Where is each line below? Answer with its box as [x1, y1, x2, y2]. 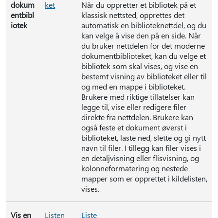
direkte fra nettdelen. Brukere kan [81, 112, 193, 122]
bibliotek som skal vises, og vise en [81, 61, 198, 71]
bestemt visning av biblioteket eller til [81, 71, 207, 81]
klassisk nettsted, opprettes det [81, 10, 184, 20]
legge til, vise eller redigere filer [81, 102, 186, 112]
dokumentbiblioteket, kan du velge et [81, 51, 206, 61]
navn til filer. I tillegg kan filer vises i [81, 143, 201, 153]
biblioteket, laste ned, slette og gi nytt [81, 132, 206, 143]
